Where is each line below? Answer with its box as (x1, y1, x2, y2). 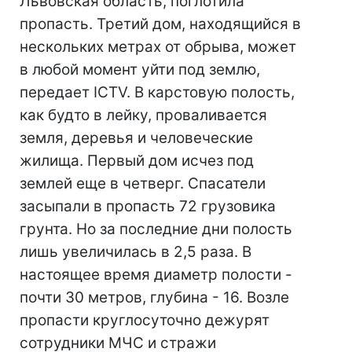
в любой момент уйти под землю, (20, 60, 260, 79)
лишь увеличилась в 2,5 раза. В (20, 243, 251, 261)
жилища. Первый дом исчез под (20, 152, 254, 170)
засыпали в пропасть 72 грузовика (20, 197, 276, 215)
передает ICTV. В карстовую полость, (20, 83, 295, 101)
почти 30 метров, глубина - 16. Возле (20, 288, 289, 306)
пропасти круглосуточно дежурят (20, 311, 269, 329)
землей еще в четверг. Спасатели (20, 174, 266, 192)
